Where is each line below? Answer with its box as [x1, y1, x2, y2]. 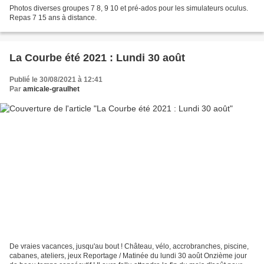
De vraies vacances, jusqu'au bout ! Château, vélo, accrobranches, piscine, [9, 242, 249, 251]
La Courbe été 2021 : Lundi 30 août [9, 51, 185, 64]
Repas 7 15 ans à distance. [9, 13, 97, 22]
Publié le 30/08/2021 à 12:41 [9, 75, 103, 84]
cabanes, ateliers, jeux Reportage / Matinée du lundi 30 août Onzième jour [9, 252, 247, 260]
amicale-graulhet [23, 84, 80, 93]
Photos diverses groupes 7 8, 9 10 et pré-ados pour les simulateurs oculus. [9, 4, 248, 12]
